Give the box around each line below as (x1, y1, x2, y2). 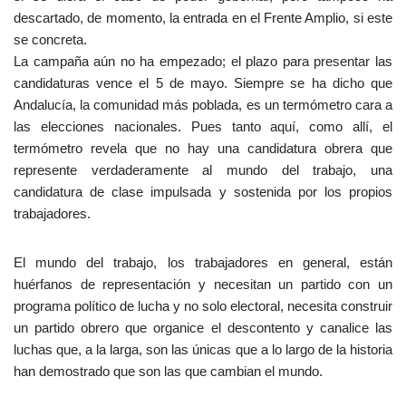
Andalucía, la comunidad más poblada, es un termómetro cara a (14, 97, 392, 112)
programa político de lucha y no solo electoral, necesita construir (14, 298, 392, 314)
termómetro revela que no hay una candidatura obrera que (14, 140, 392, 156)
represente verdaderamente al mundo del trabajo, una (14, 162, 392, 178)
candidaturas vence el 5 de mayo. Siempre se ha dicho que (14, 75, 392, 91)
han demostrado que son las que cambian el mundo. (14, 363, 323, 379)
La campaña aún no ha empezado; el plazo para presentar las (14, 53, 392, 69)
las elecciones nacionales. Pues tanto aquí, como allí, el (14, 119, 392, 134)
